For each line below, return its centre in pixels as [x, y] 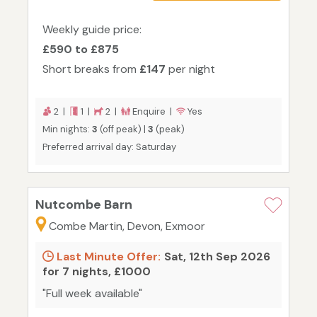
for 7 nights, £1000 [97, 272]
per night [190, 69]
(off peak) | [123, 129]
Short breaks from [91, 69]
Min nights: [67, 129]
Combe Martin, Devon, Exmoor [127, 226]
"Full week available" [92, 294]
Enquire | [153, 112]
